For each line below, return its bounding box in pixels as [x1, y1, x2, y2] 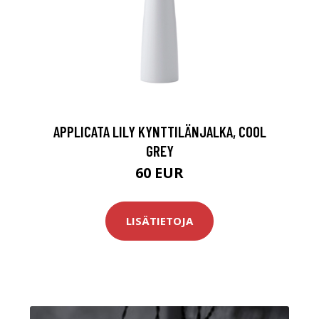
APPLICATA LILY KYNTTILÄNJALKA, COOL [53, 122, 266, 140]
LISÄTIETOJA [126, 214, 193, 229]
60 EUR [135, 162, 184, 182]
